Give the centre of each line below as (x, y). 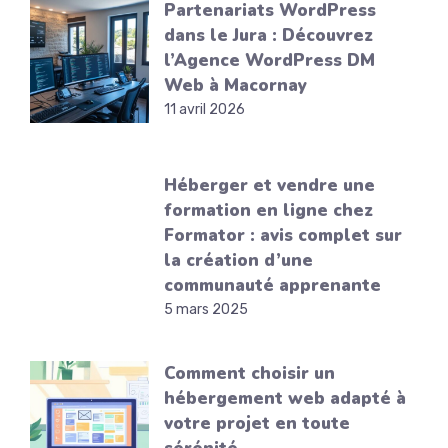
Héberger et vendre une (270, 186)
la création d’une (239, 261)
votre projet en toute (257, 424)
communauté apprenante (273, 286)
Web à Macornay (236, 86)
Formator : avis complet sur (283, 236)
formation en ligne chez (269, 211)
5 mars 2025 (206, 310)
